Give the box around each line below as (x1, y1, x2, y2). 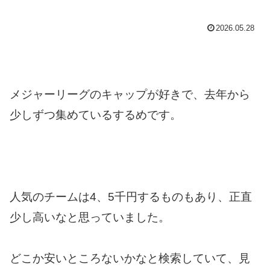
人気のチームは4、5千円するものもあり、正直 (10, 190, 252, 204)
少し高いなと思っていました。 (10, 211, 170, 224)
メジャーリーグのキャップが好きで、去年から (10, 87, 250, 101)
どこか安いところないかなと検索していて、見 (10, 252, 250, 265)
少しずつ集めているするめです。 (10, 108, 181, 121)
